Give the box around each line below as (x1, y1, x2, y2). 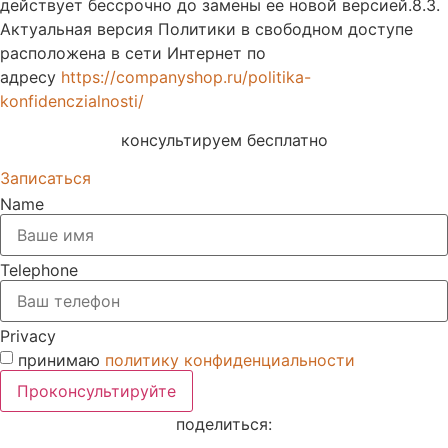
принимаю (18, 349, 105, 370)
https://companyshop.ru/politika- (61, 67, 311, 88)
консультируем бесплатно (120, 129, 328, 150)
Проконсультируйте (17, 381, 176, 402)
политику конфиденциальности (105, 349, 355, 370)
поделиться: (176, 414, 272, 435)
